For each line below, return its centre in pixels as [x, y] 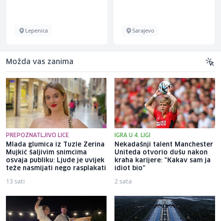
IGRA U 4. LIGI [132, 135]
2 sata [123, 181]
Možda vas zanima [40, 62]
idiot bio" [130, 168]
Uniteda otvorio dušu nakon [161, 152]
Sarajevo [143, 30]
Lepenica [37, 30]
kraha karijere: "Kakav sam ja [163, 160]
